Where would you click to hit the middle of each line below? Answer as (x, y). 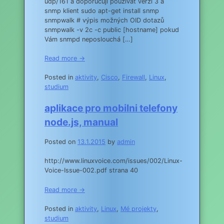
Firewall (133, 77)
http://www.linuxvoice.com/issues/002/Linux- (113, 161)
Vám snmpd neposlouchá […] (89, 39)
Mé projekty (138, 208)
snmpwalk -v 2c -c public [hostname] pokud (112, 29)
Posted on (61, 142)
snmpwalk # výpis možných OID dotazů (104, 20)
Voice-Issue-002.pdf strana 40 (91, 170)
